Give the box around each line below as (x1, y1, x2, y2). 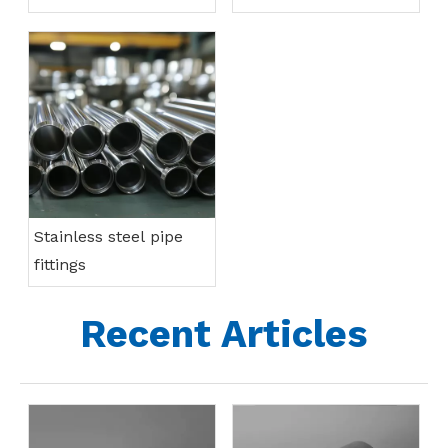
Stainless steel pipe (34, 227, 183, 247)
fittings (34, 255, 86, 275)
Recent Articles (80, 312, 368, 357)
